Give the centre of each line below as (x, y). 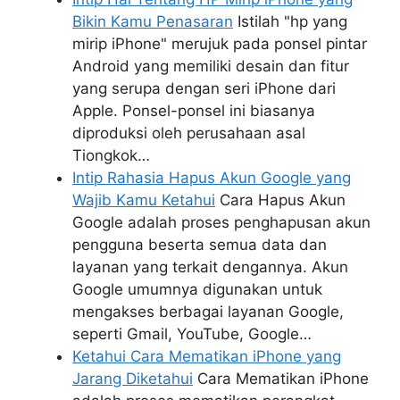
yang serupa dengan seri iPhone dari (204, 89)
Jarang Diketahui (133, 379)
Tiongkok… (111, 156)
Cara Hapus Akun (280, 200)
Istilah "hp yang (290, 22)
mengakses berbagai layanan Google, (208, 312)
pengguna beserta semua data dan (200, 245)
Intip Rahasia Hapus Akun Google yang (212, 178)
